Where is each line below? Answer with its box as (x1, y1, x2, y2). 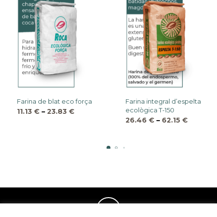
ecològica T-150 (125, 106, 174, 114)
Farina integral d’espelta (125, 97, 201, 106)
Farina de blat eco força (17, 97, 92, 106)
